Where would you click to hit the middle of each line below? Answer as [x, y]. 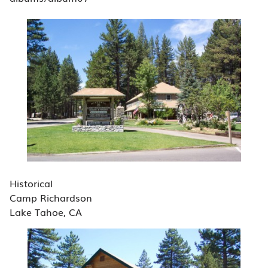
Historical [31, 183]
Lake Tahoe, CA [46, 211]
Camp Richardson [51, 197]
